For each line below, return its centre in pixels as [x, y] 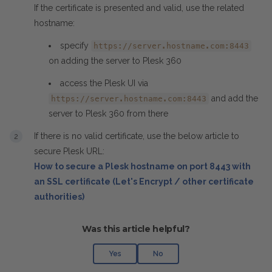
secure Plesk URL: [69, 151]
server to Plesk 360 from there [108, 114]
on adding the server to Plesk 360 [115, 61]
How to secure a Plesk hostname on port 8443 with [142, 166]
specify [76, 46]
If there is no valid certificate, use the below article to [137, 136]
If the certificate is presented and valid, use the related [139, 8]
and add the [233, 98]
